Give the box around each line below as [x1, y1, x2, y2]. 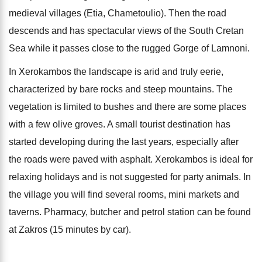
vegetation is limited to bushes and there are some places [9, 101, 246, 112]
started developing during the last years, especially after [9, 136, 239, 147]
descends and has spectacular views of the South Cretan [9, 25, 244, 36]
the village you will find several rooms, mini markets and [9, 189, 239, 199]
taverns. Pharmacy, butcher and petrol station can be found [9, 206, 251, 217]
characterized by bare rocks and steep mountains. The [9, 84, 233, 94]
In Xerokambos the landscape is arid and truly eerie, [9, 66, 223, 77]
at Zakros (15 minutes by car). [9, 224, 131, 235]
